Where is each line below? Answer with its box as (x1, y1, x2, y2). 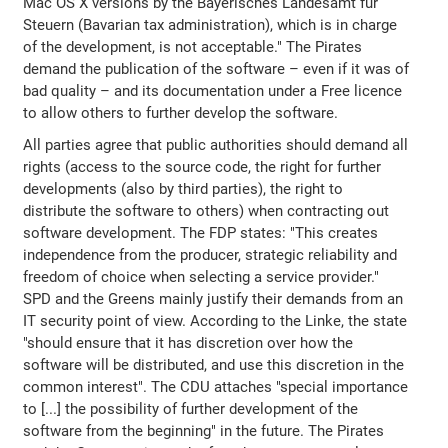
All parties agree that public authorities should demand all (23, 135, 409, 154)
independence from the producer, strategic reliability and (23, 245, 398, 264)
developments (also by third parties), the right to (23, 179, 344, 198)
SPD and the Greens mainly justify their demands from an (23, 289, 404, 308)
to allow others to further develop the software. (23, 103, 339, 122)
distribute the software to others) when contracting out (23, 201, 390, 220)
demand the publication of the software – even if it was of (23, 59, 410, 78)
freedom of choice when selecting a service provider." (23, 267, 380, 286)
